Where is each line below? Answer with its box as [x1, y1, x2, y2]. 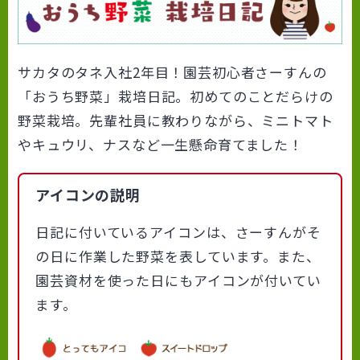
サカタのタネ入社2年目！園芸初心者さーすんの [18, 61, 327, 82]
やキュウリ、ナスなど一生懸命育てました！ [18, 133, 304, 154]
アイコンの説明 [35, 183, 141, 205]
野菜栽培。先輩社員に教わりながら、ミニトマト [18, 109, 333, 130]
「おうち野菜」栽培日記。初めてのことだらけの [18, 85, 333, 106]
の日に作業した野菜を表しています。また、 [35, 245, 321, 266]
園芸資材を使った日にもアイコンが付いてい [35, 269, 321, 290]
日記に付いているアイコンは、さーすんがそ [35, 221, 321, 242]
